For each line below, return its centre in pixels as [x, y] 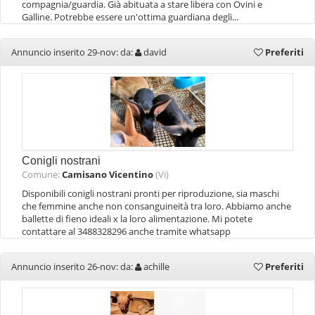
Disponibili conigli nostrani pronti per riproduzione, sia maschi [150, 193]
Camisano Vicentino [108, 174]
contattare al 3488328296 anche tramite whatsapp [126, 231]
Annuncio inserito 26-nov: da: [73, 266]
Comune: [42, 174]
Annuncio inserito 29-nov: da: [73, 52]
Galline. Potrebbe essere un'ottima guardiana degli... [130, 17]
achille [156, 266]
